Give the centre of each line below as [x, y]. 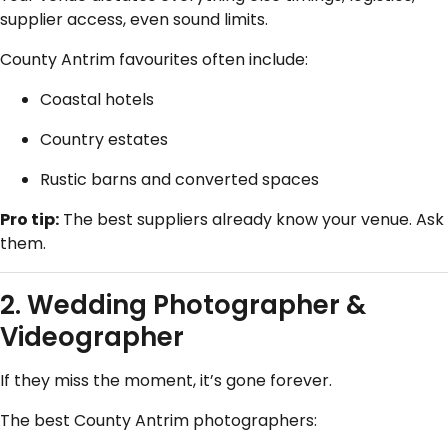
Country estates [104, 139]
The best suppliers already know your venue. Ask [251, 219]
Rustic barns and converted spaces [179, 179]
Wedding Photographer [183, 304]
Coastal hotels [97, 99]
